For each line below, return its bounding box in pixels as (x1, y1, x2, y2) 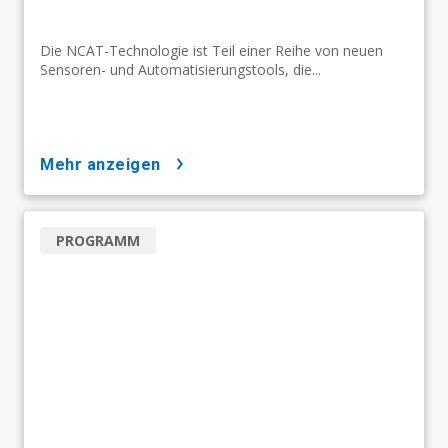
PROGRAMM (56, 230, 140, 250)
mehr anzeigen (54, 154, 161, 174)
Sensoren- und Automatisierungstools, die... (40, 59, 321, 79)
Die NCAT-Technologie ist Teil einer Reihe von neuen (40, 40, 383, 60)
